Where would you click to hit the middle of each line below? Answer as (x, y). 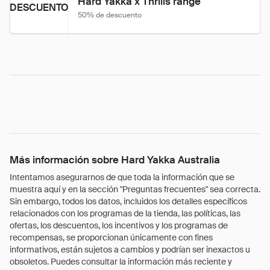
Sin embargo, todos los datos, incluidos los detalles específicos (128, 201)
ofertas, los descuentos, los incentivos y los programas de (119, 225)
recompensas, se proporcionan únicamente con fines (111, 237)
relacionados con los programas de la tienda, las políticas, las (125, 213)
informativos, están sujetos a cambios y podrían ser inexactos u (130, 250)
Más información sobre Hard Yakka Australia (115, 160)
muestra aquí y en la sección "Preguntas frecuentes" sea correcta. (135, 189)
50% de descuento (110, 15)
